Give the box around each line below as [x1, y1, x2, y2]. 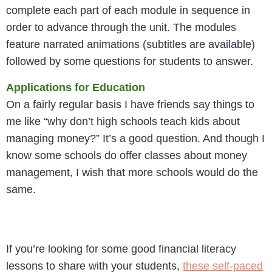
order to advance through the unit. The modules [6, 21, 236, 34]
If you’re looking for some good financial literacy [6, 242, 236, 255]
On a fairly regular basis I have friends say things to [6, 98, 254, 110]
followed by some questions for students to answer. [6, 55, 256, 68]
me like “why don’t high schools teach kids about [6, 115, 240, 127]
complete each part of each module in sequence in [6, 4, 250, 17]
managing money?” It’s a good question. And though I [6, 132, 265, 144]
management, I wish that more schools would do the [6, 166, 258, 178]
